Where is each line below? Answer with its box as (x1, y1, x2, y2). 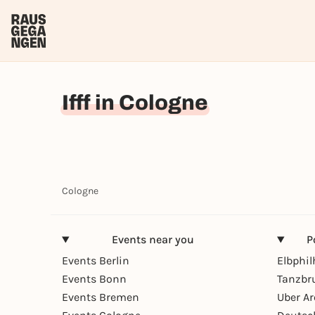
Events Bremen (62, 290, 139, 304)
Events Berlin (62, 254, 129, 267)
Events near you (111, 233, 194, 246)
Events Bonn (62, 272, 127, 285)
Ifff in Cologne (62, 91, 208, 114)
